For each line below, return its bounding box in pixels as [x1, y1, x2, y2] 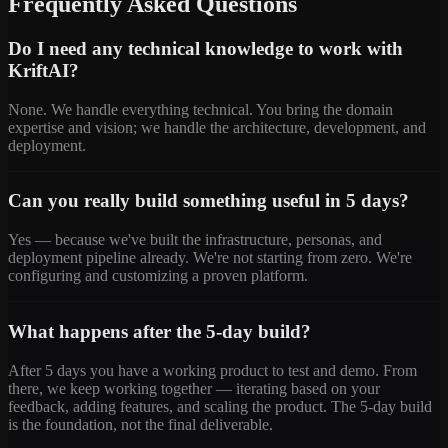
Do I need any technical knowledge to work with [8, 38, 403, 60]
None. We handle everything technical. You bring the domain [8, 100, 393, 118]
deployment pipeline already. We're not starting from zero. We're [8, 249, 412, 267]
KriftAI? [8, 60, 79, 82]
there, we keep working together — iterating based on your [8, 379, 380, 397]
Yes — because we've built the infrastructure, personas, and [8, 231, 382, 249]
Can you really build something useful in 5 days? [8, 190, 409, 212]
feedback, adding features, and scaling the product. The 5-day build [8, 397, 432, 415]
